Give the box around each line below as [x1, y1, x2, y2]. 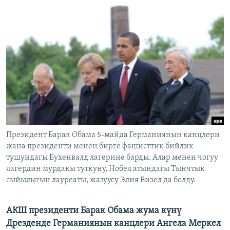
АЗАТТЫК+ [18, 24, 49, 32]
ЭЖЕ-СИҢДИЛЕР [18, 6, 67, 13]
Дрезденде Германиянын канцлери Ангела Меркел [6, 219, 221, 229]
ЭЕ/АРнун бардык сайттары [17, 73, 126, 84]
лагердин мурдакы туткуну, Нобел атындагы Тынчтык [6, 165, 205, 174]
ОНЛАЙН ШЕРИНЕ [9, 5, 64, 12]
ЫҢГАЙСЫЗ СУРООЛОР [18, 43, 85, 50]
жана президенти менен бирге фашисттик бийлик [6, 142, 194, 151]
